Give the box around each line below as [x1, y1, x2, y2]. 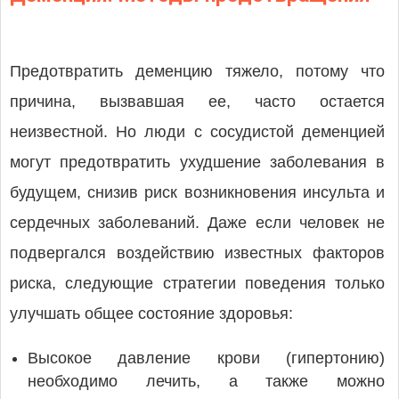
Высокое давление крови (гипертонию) [28, 349, 385, 367]
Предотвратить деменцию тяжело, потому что [10, 62, 385, 80]
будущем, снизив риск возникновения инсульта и [10, 183, 385, 201]
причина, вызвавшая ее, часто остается [10, 93, 385, 110]
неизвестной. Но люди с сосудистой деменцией [10, 123, 385, 141]
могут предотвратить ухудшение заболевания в [10, 153, 385, 171]
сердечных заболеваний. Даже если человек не [10, 214, 385, 232]
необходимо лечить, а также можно [28, 372, 385, 390]
